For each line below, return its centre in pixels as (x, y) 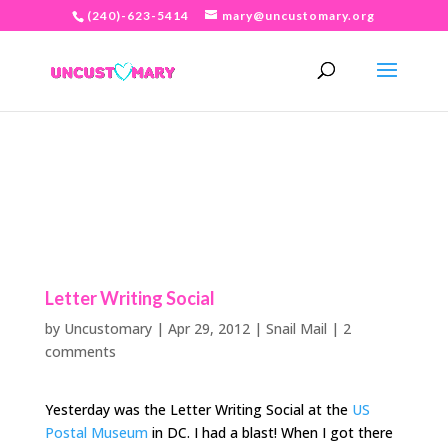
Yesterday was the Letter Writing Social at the (198, 409)
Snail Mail (296, 328)
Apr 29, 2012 (208, 328)
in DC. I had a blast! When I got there (270, 432)
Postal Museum (96, 432)
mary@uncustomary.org (299, 15)
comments (80, 351)
